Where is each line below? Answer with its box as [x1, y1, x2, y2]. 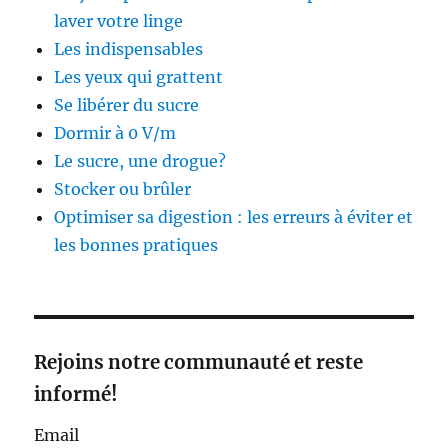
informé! [34, 382, 119, 406]
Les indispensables [54, 38, 204, 59]
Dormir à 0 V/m [54, 122, 177, 143]
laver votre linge [54, 10, 184, 31]
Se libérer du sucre [54, 94, 200, 115]
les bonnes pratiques [54, 234, 219, 255]
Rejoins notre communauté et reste [34, 350, 364, 374]
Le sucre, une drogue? [54, 150, 227, 171]
